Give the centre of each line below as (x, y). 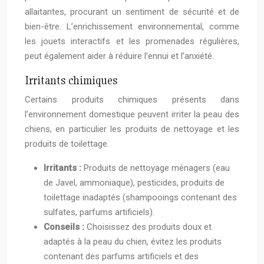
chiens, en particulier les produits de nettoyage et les (132, 129)
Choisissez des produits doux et (149, 227)
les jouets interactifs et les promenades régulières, (132, 42)
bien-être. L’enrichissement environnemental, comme (132, 27)
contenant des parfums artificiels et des (121, 257)
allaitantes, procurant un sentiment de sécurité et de (132, 12)
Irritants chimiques (71, 80)
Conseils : (65, 227)
